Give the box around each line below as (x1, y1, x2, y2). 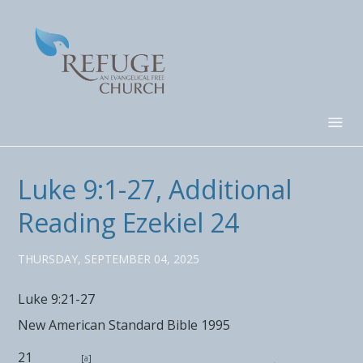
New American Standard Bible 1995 (18, 315, 231, 334)
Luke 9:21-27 (18, 289, 96, 308)
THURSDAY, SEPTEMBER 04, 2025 (18, 250, 200, 267)
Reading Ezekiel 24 (18, 204, 240, 240)
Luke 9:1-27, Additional (18, 171, 293, 207)
